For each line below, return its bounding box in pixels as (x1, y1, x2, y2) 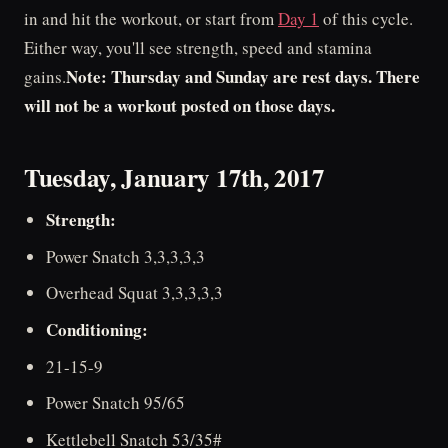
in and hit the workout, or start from (24, 7, 278, 30)
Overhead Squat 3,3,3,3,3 (46, 281, 224, 305)
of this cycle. (319, 7, 413, 30)
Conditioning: (46, 316, 149, 342)
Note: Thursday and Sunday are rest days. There (66, 64, 420, 89)
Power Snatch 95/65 (46, 391, 186, 415)
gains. (24, 65, 66, 88)
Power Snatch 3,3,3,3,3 (46, 244, 206, 268)
